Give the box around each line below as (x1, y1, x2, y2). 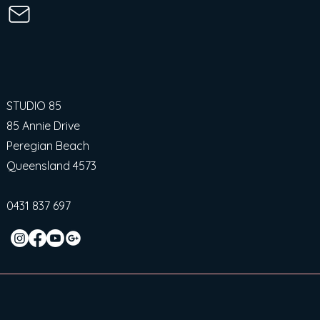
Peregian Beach (6, 139, 89, 153)
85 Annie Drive (6, 119, 80, 133)
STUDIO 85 (6, 99, 61, 113)
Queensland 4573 (6, 159, 96, 173)
